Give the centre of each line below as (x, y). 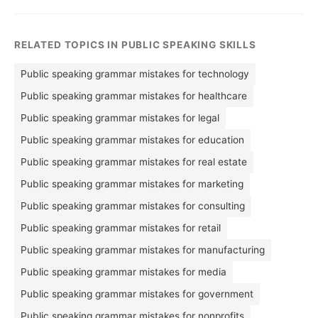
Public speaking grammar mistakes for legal (120, 118)
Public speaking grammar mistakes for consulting (133, 206)
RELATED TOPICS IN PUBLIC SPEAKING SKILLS (135, 45)
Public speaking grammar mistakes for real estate (134, 162)
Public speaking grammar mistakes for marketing (132, 184)
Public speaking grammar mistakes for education (132, 140)
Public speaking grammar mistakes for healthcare (134, 96)
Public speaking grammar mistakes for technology (135, 74)
